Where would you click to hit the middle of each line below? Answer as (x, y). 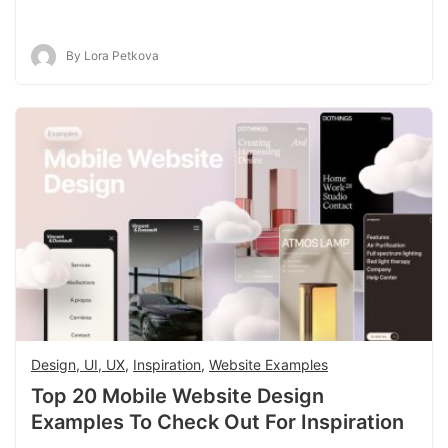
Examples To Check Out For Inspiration (217, 421)
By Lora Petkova (112, 55)
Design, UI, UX (78, 364)
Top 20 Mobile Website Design (177, 395)
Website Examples (268, 364)
